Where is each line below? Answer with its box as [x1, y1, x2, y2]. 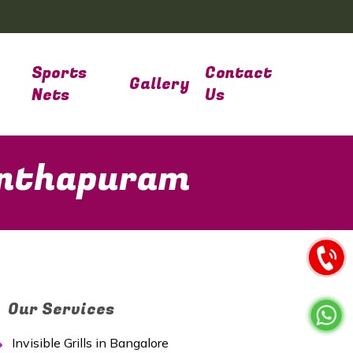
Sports [32, 61, 87, 84]
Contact [204, 61, 272, 84]
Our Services [8, 298, 114, 321]
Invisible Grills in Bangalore [12, 335, 169, 351]
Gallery [128, 72, 189, 95]
